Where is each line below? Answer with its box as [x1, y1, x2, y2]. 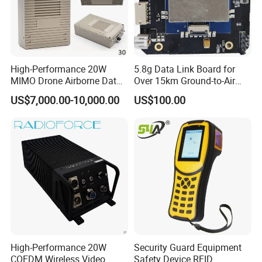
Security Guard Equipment [133, 241, 242, 254]
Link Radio [11, 86, 55, 99]
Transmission [133, 86, 190, 99]
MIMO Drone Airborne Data [11, 74, 122, 88]
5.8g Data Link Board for [133, 63, 235, 76]
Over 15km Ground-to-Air [133, 74, 235, 88]
